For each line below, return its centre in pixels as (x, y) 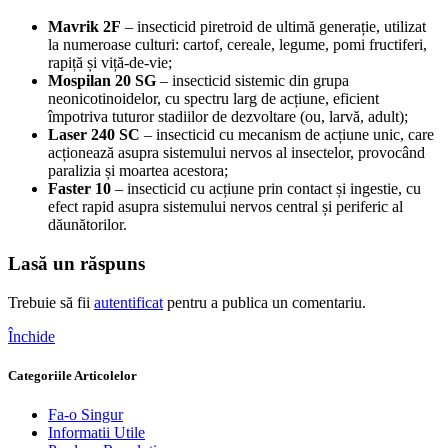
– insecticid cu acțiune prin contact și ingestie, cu (266, 189)
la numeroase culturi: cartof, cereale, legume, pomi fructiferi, (237, 45)
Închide (31, 336)
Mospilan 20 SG (102, 81)
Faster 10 (79, 189)
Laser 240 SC (94, 135)
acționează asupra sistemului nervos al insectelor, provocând (236, 153)
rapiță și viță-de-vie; (110, 63)
